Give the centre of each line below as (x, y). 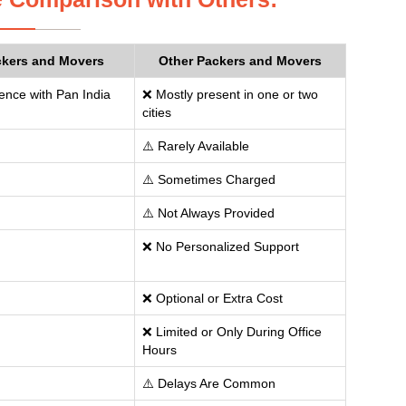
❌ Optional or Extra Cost (213, 298)
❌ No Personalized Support (221, 246)
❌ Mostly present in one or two (230, 94)
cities (157, 112)
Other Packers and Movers (240, 61)
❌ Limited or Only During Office (232, 332)
